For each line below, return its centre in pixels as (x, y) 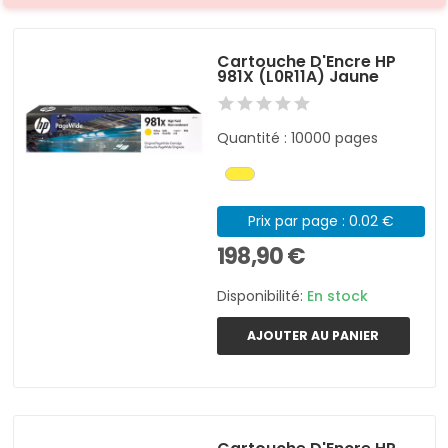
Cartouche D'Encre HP (307, 61)
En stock (338, 295)
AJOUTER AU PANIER (313, 335)
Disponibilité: (262, 295)
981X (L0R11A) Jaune (298, 76)
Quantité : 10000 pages (298, 137)
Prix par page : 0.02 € (320, 220)
